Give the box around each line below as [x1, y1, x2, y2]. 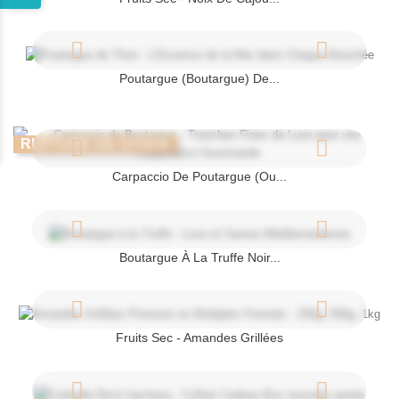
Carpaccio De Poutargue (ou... [112, 169, 287, 184]
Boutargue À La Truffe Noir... [118, 249, 281, 265]
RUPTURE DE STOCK [20, 136, 170, 152]
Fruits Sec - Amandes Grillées [116, 330, 283, 346]
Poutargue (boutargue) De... [119, 71, 280, 86]
